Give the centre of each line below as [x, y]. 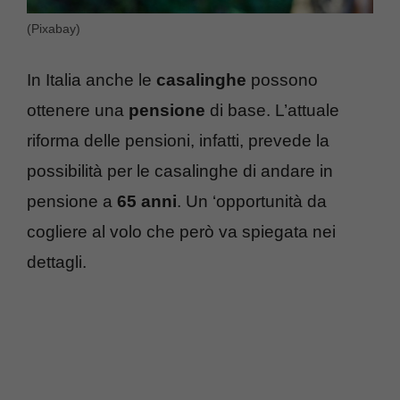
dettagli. [57, 262]
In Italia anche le [92, 80]
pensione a [72, 202]
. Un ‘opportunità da [252, 202]
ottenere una [78, 111]
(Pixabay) [54, 28]
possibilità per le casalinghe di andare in [180, 171]
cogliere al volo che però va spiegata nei [181, 232]
